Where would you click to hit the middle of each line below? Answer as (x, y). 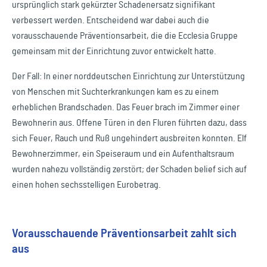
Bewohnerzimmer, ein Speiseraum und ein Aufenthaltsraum (123, 154)
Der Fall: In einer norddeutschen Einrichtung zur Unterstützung (128, 76)
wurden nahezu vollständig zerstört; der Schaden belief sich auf (129, 169)
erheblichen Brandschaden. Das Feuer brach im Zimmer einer (126, 107)
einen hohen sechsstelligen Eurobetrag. (86, 185)
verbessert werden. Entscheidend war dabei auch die (111, 20)
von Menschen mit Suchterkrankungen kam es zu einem (115, 92)
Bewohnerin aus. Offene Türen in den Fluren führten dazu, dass (129, 123)
